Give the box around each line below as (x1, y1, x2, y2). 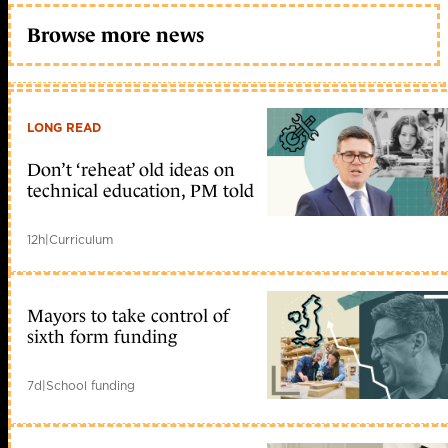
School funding (46, 377, 135, 395)
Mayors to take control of (27, 306, 229, 327)
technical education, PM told (27, 181, 254, 202)
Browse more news (27, 23, 204, 46)
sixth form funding (27, 327, 177, 348)
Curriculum (49, 231, 113, 249)
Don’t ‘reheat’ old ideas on (27, 160, 235, 181)
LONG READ (27, 119, 101, 137)
